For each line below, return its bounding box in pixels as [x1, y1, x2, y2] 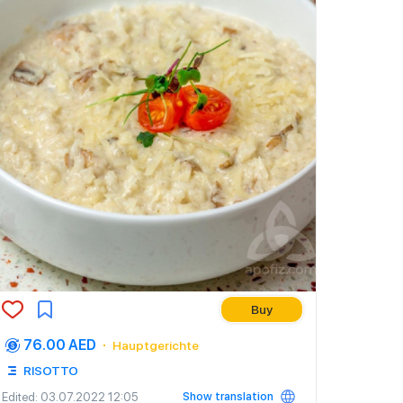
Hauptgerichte [112, 338, 199, 353]
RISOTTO [23, 363, 78, 378]
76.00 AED [23, 336, 96, 354]
